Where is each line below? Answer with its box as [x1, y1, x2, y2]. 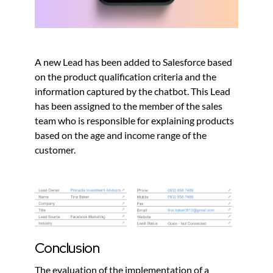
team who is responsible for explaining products [34, 115, 234, 127]
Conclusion [34, 238, 100, 257]
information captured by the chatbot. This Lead [34, 85, 230, 97]
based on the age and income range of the [34, 129, 207, 141]
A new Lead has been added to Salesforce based [34, 56, 232, 68]
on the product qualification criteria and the [34, 71, 216, 83]
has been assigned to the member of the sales [34, 100, 222, 112]
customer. [34, 144, 76, 156]
